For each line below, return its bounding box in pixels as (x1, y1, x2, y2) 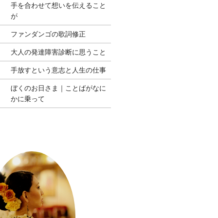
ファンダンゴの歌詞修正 (11, 30, 86, 38)
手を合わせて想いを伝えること (11, 1, 107, 9)
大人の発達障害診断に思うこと (11, 48, 107, 56)
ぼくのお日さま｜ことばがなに (11, 84, 107, 92)
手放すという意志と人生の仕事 (11, 66, 107, 74)
